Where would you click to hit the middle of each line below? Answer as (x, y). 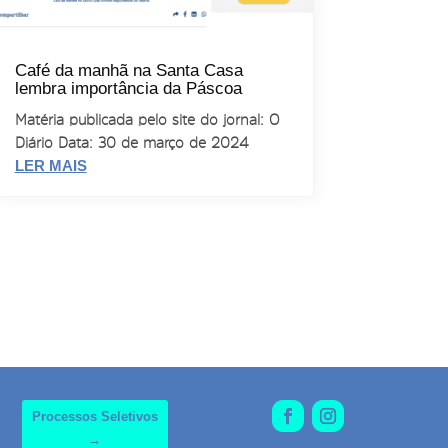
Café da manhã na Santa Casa (128, 71)
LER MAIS (50, 166)
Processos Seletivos (94, 416)
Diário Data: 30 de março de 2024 (131, 143)
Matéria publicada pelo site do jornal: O (146, 120)
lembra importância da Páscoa (128, 89)
